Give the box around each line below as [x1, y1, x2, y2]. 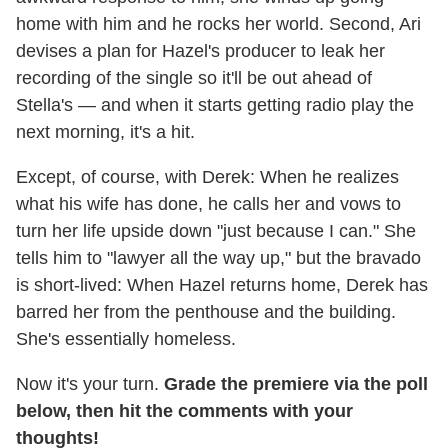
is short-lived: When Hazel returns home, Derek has [16, 274, 428, 295]
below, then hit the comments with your [16, 400, 353, 421]
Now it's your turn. [16, 373, 164, 394]
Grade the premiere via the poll [164, 373, 428, 394]
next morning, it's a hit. [16, 121, 195, 142]
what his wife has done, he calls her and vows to [16, 193, 401, 214]
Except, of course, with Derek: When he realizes [16, 166, 399, 187]
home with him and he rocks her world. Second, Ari [16, 13, 421, 34]
